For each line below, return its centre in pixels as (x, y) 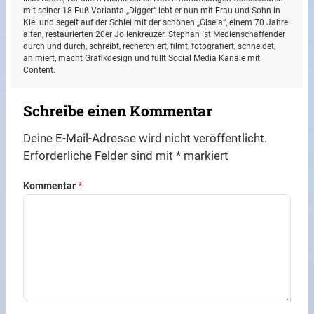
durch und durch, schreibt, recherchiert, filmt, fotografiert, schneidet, (150, 47)
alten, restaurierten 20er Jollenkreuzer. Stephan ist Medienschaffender (155, 35)
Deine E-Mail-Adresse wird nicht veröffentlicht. (145, 138)
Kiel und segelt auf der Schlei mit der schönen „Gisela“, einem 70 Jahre (156, 23)
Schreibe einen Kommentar (118, 110)
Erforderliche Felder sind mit (100, 156)
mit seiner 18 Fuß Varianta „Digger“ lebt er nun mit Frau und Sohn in (152, 11)
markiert (205, 156)
